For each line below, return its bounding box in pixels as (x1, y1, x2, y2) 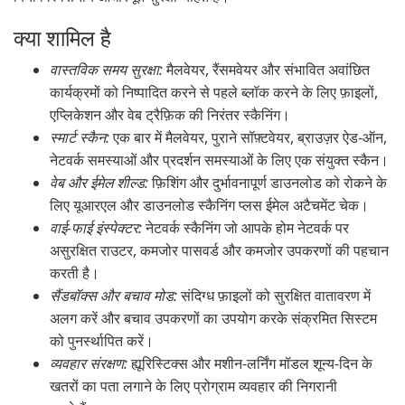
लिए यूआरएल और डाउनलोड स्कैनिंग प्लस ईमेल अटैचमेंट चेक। (50, 195, 369, 215)
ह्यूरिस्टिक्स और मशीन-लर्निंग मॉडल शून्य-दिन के (127, 353, 372, 373)
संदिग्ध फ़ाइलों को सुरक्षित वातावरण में (177, 286, 371, 306)
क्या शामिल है (14, 23, 111, 52)
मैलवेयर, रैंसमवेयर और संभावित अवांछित (163, 60, 370, 80)
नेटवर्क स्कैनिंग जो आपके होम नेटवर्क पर (142, 218, 349, 238)
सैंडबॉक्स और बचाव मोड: (50, 286, 177, 306)
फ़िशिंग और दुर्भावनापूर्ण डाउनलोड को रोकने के (148, 173, 387, 193)
